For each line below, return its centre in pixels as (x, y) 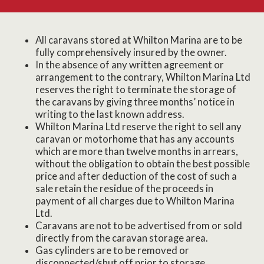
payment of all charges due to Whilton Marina (135, 201)
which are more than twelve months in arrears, (137, 151)
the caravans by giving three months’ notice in (135, 102)
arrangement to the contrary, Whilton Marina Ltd (143, 77)
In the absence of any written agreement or (130, 65)
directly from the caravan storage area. (123, 238)
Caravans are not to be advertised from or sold (139, 225)
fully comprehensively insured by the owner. (133, 52)
